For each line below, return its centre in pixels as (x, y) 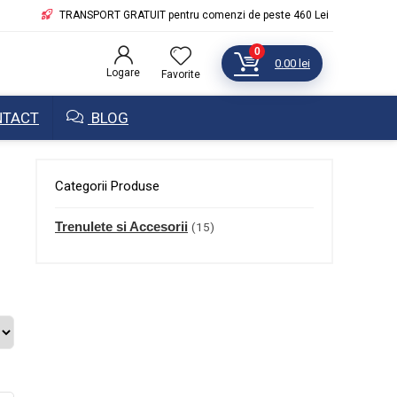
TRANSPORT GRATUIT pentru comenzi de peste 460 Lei (193, 15)
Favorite (181, 74)
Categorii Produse (107, 186)
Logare (123, 73)
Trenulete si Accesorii (121, 226)
